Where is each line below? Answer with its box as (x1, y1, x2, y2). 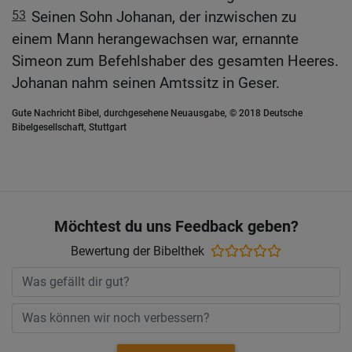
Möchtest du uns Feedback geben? (53, 216, 299, 236)
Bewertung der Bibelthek (71, 243, 204, 258)
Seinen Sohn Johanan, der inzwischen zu (31, 8, 296, 27)
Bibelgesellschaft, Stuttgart (12, 122, 126, 134)
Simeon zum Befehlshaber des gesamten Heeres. (12, 52, 339, 71)
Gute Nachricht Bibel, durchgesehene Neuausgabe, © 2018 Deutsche (12, 108, 302, 119)
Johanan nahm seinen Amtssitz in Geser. (12, 74, 280, 93)
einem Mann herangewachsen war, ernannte (12, 30, 299, 49)
